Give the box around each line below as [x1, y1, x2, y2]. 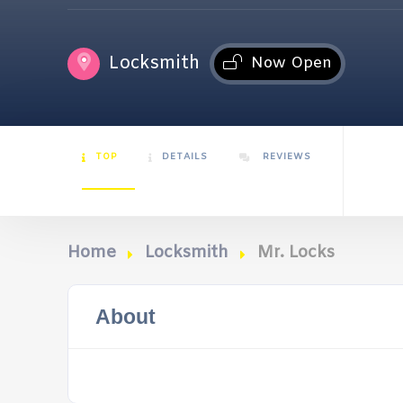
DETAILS [162, 151, 208, 163]
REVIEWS [259, 151, 311, 163]
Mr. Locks [257, 242, 335, 264]
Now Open [251, 52, 332, 74]
